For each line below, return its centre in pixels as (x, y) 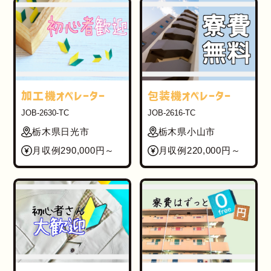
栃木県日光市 (61, 132)
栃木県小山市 (187, 132)
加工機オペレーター (64, 95)
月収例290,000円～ (73, 151)
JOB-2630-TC (45, 113)
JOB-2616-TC (171, 113)
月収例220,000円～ (199, 151)
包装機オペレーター (189, 95)
